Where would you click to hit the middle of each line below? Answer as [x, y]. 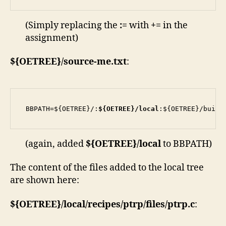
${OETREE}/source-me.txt [68, 62]
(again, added [55, 144]
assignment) [52, 38]
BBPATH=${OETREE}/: [62, 109]
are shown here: [45, 181]
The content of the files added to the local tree [107, 168]
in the [174, 25]
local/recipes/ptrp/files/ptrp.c [129, 204]
